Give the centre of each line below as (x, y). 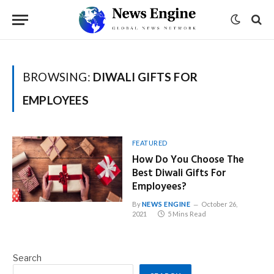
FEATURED (150, 143)
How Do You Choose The (188, 160)
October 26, (219, 204)
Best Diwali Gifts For (179, 173)
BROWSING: (58, 77)
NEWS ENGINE (166, 204)
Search (27, 258)
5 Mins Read (187, 214)
